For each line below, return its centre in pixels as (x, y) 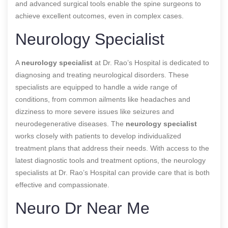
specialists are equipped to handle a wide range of (96, 87)
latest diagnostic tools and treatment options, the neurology (110, 160)
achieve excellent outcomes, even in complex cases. (99, 16)
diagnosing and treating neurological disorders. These (102, 75)
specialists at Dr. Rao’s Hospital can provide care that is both (112, 172)
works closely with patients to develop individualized (98, 136)
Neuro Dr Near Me (82, 208)
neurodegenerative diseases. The (70, 123)
